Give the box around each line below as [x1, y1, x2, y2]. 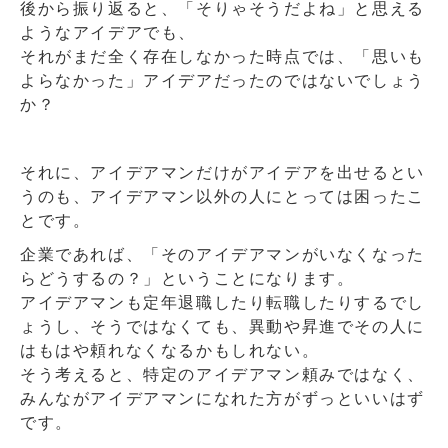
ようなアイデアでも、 [20, 21, 197, 44]
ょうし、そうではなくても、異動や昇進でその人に [20, 315, 425, 338]
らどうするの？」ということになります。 [20, 267, 355, 290]
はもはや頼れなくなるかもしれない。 [20, 339, 320, 362]
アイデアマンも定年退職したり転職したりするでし [20, 291, 425, 314]
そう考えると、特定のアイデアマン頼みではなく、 [20, 363, 425, 386]
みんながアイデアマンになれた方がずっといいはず [20, 387, 425, 410]
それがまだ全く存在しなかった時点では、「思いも [20, 45, 425, 68]
